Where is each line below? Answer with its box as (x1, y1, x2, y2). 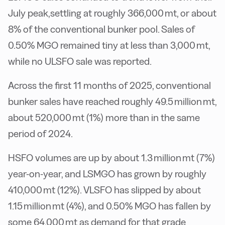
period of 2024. (8, 128, 73, 139)
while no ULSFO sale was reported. (8, 55, 152, 67)
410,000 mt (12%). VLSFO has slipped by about (8, 184, 201, 195)
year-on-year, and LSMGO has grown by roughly (8, 168, 206, 179)
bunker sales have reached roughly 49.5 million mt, (8, 95, 216, 107)
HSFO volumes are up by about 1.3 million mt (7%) (8, 152, 215, 163)
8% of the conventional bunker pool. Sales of (8, 23, 195, 35)
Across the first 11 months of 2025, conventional (8, 79, 211, 91)
